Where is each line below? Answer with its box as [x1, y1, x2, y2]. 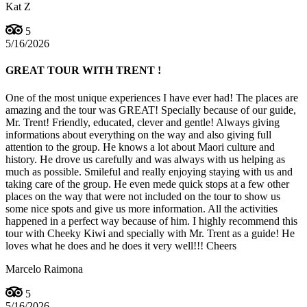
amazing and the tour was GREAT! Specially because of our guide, [5, 103, 296, 116]
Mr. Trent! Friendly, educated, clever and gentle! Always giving [5, 116, 280, 128]
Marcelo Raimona [5, 262, 83, 275]
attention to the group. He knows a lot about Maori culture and [5, 140, 275, 153]
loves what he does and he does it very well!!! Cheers [5, 239, 236, 251]
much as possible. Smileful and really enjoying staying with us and [5, 165, 293, 177]
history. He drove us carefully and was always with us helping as [5, 153, 285, 165]
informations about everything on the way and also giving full [5, 128, 271, 140]
